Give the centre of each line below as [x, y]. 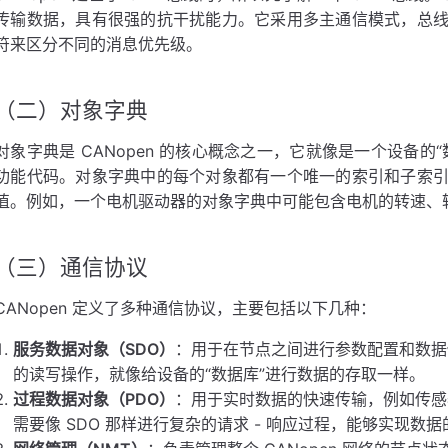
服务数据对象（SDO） [94, 349]
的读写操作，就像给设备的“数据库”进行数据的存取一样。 [219, 374]
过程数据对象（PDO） [94, 399]
